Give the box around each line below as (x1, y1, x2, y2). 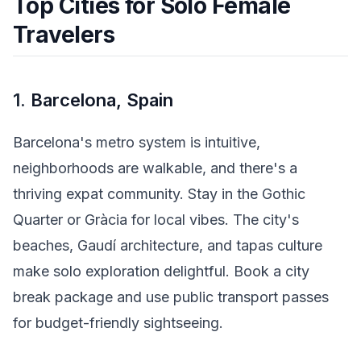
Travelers (13, 20, 114, 48)
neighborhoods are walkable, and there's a (13, 160, 297, 177)
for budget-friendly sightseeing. (13, 314, 223, 332)
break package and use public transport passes (13, 288, 329, 306)
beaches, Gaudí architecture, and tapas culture (13, 237, 322, 255)
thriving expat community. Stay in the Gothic (13, 185, 305, 203)
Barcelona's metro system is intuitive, (13, 134, 260, 151)
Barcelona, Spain (31, 89, 173, 110)
